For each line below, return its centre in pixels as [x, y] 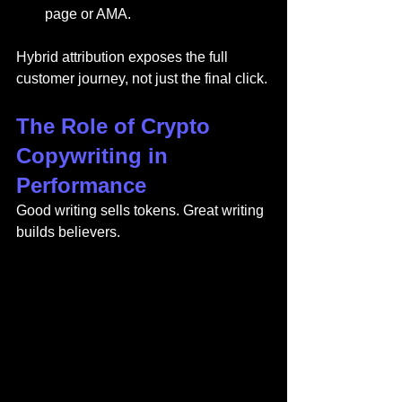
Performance [81, 186]
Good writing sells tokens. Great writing [142, 211]
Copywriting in [95, 156]
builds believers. [68, 232]
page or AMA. [88, 14]
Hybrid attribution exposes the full [124, 57]
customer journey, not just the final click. [142, 79]
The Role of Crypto [116, 127]
